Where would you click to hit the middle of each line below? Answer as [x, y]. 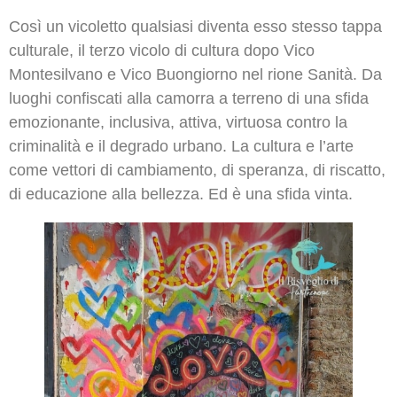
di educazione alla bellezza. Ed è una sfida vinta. [181, 194]
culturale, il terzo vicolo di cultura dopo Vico [162, 50]
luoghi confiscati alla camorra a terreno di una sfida [189, 98]
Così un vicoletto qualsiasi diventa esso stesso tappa [195, 26]
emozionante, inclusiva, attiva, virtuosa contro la [178, 122]
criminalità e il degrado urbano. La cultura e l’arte [181, 146]
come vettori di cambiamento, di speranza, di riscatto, [197, 170]
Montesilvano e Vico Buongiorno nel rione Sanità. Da [195, 74]
